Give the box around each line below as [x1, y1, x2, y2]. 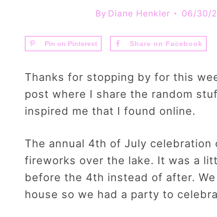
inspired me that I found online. [25, 105, 196, 118]
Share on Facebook [129, 39, 202, 47]
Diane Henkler [108, 8, 170, 18]
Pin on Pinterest [45, 39, 97, 47]
